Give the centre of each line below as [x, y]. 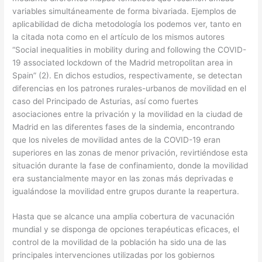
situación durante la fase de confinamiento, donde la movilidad [130, 165]
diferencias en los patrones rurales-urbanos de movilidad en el [130, 88]
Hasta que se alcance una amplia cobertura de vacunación [124, 217]
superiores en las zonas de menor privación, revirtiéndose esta [130, 152]
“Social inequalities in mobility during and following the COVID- [130, 49]
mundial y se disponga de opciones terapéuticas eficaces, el [126, 230]
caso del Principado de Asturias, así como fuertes [106, 101]
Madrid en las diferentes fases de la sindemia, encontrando [124, 127]
